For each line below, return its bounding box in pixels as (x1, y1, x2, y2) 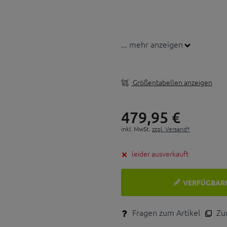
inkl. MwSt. (121, 124, 152, 133)
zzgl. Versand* (152, 124, 190, 133)
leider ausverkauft (132, 148, 188, 159)
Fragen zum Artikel (130, 206, 200, 218)
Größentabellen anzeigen (131, 77, 212, 87)
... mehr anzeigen (121, 39, 183, 50)
